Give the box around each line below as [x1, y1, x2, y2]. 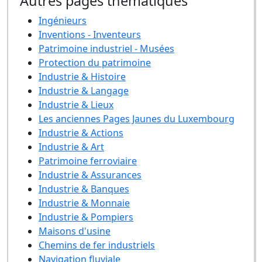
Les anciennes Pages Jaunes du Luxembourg [39, 112, 235, 125]
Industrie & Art [39, 140, 104, 153]
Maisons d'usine [39, 225, 111, 237]
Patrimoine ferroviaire [39, 154, 137, 167]
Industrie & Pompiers [39, 211, 133, 223]
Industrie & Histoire [39, 70, 126, 83]
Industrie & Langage [39, 84, 129, 97]
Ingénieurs [39, 14, 87, 27]
